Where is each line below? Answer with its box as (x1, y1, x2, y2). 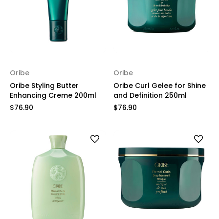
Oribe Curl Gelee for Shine (113, 81, 206, 90)
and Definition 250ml (113, 90, 187, 100)
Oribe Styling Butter (10, 81, 79, 90)
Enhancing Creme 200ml (10, 90, 96, 100)
